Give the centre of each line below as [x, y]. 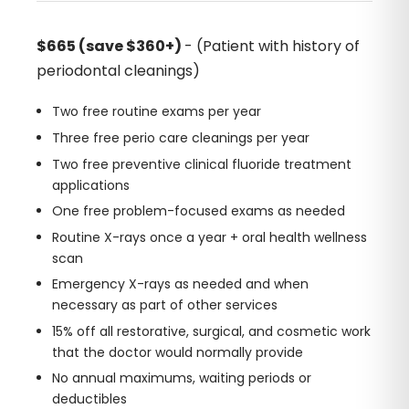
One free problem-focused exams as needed [198, 211]
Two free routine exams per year [156, 112]
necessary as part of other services [164, 305]
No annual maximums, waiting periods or [181, 378]
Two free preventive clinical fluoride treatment [201, 164]
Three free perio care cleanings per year [180, 137]
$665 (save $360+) [110, 47]
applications [90, 185]
